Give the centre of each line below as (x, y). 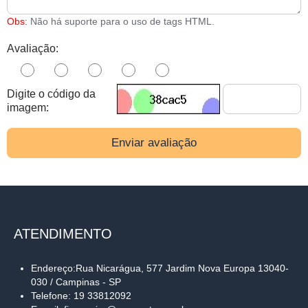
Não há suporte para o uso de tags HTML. (121, 21)
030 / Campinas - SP (76, 282)
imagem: (28, 107)
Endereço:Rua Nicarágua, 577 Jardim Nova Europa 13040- (160, 268)
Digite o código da (51, 93)
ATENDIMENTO (63, 233)
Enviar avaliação (154, 142)
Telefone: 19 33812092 (81, 295)
